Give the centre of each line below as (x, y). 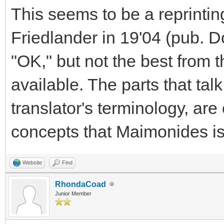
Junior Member (73, 193)
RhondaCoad (80, 184)
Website (32, 162)
